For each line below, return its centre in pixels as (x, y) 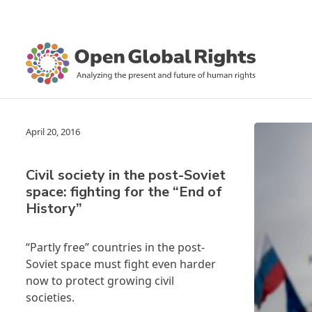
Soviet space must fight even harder (121, 264)
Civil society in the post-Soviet (126, 175)
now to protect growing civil (100, 281)
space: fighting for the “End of (124, 192)
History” (54, 209)
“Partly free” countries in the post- (115, 247)
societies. (52, 297)
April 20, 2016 (53, 132)
